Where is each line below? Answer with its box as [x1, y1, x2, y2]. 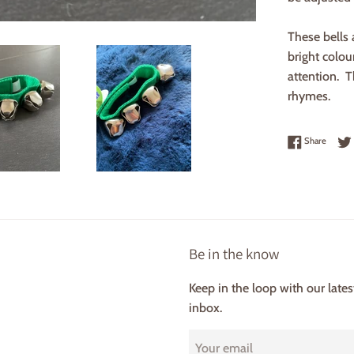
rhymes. [288, 88, 330, 104]
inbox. [189, 299, 222, 315]
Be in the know [189, 243, 279, 263]
